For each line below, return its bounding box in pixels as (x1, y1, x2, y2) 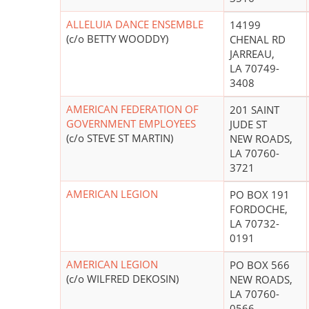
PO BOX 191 (230, 188, 290, 202)
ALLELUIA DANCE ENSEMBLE (66, 17, 203, 32)
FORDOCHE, (230, 202, 288, 217)
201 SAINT (230, 103, 279, 117)
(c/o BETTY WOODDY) (66, 32, 168, 46)
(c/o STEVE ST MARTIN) (66, 131, 173, 146)
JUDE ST (230, 117, 267, 132)
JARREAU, (230, 47, 275, 61)
